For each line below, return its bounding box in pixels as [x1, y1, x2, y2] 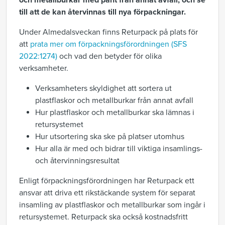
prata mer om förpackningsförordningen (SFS [30, 39, 187, 49]
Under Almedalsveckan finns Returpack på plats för [19, 27, 198, 37]
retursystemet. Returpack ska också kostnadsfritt [19, 212, 188, 222]
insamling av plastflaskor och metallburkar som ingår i [19, 200, 205, 210]
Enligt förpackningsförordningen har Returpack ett [19, 176, 194, 186]
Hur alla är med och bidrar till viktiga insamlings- [35, 144, 202, 154]
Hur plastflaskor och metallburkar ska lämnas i [35, 107, 194, 118]
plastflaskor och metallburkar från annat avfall [35, 95, 193, 105]
